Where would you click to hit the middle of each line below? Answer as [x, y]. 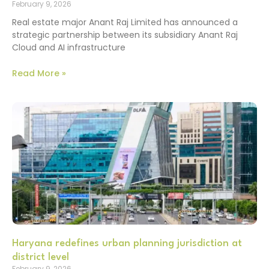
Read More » [39, 73]
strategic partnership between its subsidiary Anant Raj [125, 35]
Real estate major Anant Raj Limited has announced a [125, 23]
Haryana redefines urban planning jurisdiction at [127, 243]
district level [41, 257]
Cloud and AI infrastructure [69, 48]
